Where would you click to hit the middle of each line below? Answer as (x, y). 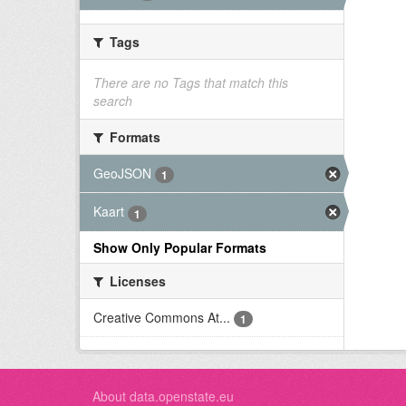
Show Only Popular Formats (180, 247)
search (113, 100)
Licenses (136, 280)
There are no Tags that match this (191, 82)
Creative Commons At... (162, 317)
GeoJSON (122, 173)
